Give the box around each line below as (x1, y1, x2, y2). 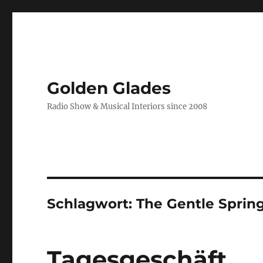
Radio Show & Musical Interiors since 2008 (47, 102, 208, 112)
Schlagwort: (47, 195, 137, 212)
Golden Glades (47, 78, 171, 98)
